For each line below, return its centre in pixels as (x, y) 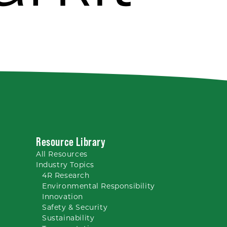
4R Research (66, 175)
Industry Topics (65, 165)
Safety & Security (75, 207)
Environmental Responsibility (99, 186)
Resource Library (71, 142)
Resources (68, 154)
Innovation (63, 197)
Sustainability (68, 218)
